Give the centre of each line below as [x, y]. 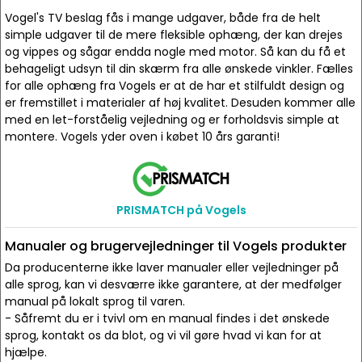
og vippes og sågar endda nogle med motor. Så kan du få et [175, 52]
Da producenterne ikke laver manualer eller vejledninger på [172, 267]
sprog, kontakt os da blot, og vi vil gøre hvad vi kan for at [163, 335]
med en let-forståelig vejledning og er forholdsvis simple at [172, 120]
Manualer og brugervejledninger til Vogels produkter [176, 246]
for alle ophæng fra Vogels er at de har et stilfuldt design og [175, 86]
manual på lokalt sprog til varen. [95, 301]
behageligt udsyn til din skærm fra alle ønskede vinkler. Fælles [179, 69]
